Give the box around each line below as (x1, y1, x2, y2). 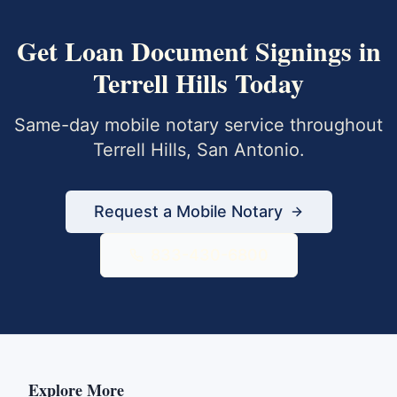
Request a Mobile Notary (93, 202, 283, 221)
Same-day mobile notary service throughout (14, 114, 383, 136)
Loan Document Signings (64, 31, 352, 70)
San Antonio (196, 139, 300, 160)
